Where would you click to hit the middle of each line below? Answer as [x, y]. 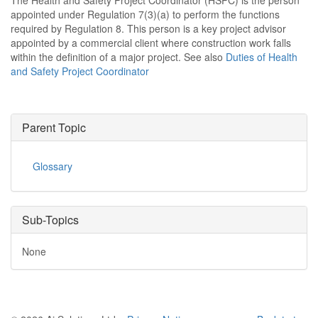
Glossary [53, 166]
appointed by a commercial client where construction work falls [151, 43]
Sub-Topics [50, 220]
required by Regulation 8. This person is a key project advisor [148, 28]
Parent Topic [54, 127]
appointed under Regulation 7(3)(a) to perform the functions [145, 14]
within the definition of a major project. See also [118, 57]
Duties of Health [262, 57]
